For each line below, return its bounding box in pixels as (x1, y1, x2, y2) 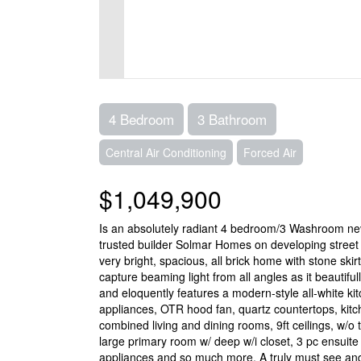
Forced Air (243, 143, 297, 160)
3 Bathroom (197, 108, 267, 129)
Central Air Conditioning (105, 143, 226, 160)
